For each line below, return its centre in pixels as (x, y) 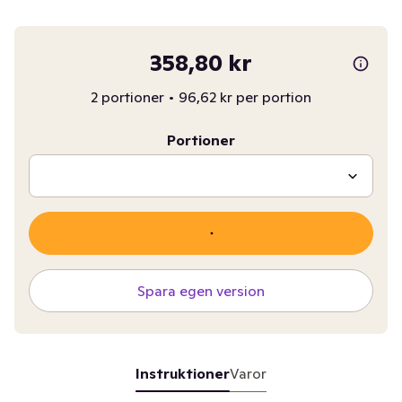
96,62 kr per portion (245, 97)
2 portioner (127, 97)
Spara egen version (201, 291)
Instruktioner (182, 373)
